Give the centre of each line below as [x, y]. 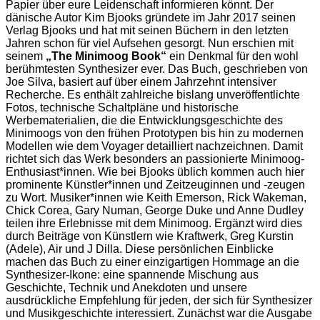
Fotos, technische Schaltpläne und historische [122, 107]
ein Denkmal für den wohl [232, 56]
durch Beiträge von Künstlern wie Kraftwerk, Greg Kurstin [150, 236]
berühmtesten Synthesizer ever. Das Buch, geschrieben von [157, 69]
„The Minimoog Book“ [106, 56]
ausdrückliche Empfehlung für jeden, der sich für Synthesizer [159, 300]
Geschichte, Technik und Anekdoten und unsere [126, 287]
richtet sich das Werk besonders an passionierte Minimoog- [155, 159]
